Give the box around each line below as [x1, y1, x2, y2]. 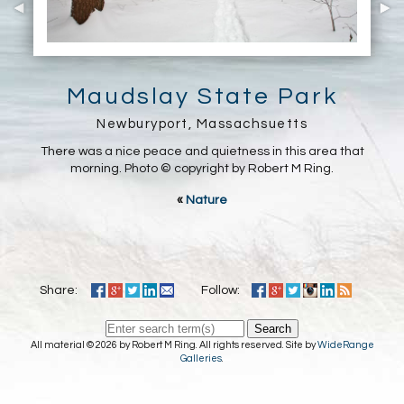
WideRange [317, 340, 374, 351]
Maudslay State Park [66, 85, 338, 109]
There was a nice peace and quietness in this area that [40, 145, 364, 159]
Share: [39, 284, 83, 298]
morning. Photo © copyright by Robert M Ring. [70, 162, 334, 176]
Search [254, 322, 291, 336]
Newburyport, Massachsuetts [96, 117, 308, 132]
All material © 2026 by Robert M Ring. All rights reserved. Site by [30, 340, 317, 351]
